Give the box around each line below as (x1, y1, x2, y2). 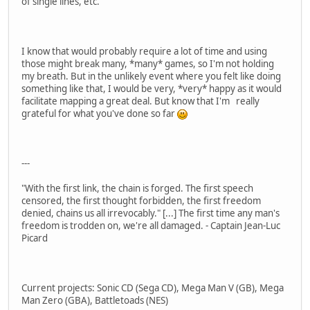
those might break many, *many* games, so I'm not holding (21, 57, 274, 71)
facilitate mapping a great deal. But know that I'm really (21, 95, 259, 108)
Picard (21, 232, 48, 245)
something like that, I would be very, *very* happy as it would (21, 82, 282, 95)
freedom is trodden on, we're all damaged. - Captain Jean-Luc (21, 219, 280, 232)
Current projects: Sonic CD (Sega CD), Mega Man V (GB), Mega (21, 282, 284, 295)
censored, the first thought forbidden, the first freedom (21, 194, 261, 208)
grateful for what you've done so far (21, 107, 177, 120)
